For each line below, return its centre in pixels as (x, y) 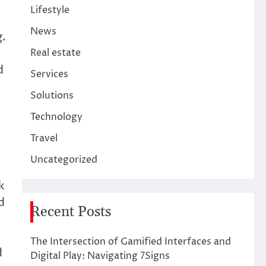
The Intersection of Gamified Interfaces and (130, 242)
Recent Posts (70, 212)
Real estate (55, 53)
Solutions (52, 96)
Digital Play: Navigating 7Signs (100, 256)
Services (49, 74)
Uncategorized (64, 160)
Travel (44, 138)
